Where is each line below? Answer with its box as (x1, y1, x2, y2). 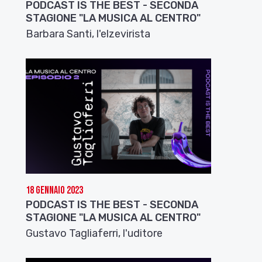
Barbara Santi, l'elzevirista (26, 27, 151, 40)
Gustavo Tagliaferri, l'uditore (26, 227, 163, 240)
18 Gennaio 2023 (26, 184, 84, 197)
